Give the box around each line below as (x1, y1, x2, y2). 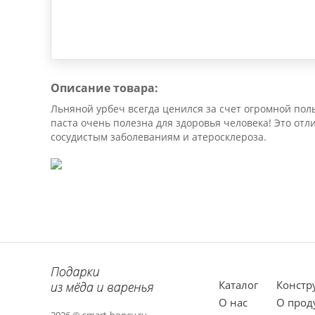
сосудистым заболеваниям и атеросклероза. (51, 130, 266, 143)
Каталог (219, 278, 258, 292)
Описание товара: (51, 80, 158, 96)
